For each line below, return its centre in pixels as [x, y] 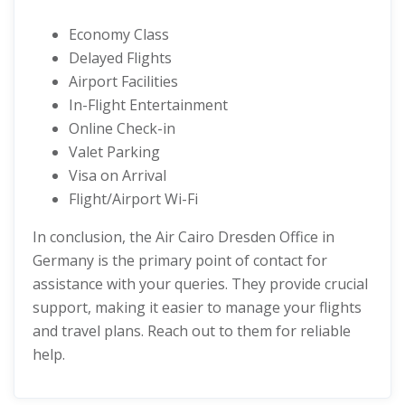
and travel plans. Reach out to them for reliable [192, 331]
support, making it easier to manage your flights [197, 307]
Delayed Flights [120, 58]
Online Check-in [122, 128]
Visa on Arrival [118, 175]
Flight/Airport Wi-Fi [133, 199]
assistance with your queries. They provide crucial [200, 284]
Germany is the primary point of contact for [180, 260]
